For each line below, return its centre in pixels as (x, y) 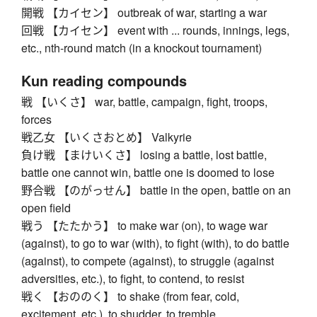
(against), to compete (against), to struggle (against (148, 261)
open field (46, 208)
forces (36, 120)
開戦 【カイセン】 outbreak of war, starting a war (144, 13)
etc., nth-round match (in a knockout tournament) (142, 48)
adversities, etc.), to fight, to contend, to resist (133, 279)
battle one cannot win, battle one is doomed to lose (148, 173)
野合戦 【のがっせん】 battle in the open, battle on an (156, 190)
